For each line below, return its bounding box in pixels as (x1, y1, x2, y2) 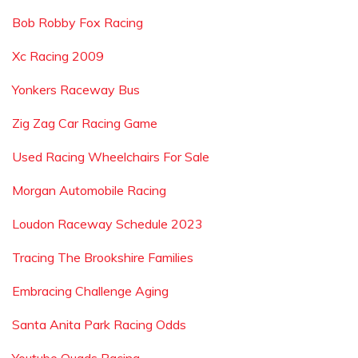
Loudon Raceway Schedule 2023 (12, 216, 203, 232)
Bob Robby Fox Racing (12, 14, 143, 30)
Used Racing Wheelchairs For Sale (12, 149, 209, 165)
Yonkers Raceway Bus (12, 82, 140, 97)
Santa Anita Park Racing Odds (12, 316, 186, 332)
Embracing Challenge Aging (12, 283, 169, 299)
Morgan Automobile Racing (12, 182, 166, 198)
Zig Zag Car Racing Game (12, 115, 157, 131)
